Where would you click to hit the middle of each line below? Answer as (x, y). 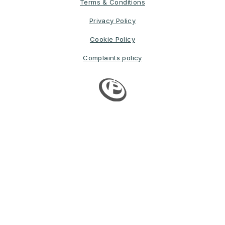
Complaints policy (113, 58)
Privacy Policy (113, 21)
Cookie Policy (113, 39)
